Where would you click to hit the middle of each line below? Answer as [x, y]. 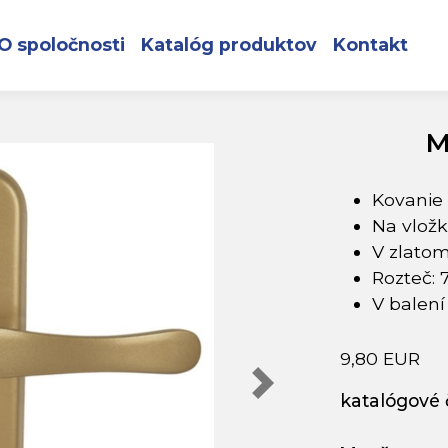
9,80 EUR [379, 358]
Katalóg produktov [228, 44]
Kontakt [370, 44]
